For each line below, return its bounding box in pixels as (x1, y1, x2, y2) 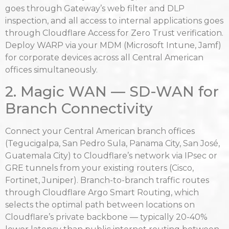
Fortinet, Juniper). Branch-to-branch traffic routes (5, 175, 209, 186)
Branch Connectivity (5, 100, 153, 118)
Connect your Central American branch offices (5, 126, 195, 136)
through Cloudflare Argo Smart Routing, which (5, 188, 199, 198)
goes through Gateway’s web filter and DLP (5, 3, 185, 13)
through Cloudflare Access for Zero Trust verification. (5, 28, 223, 38)
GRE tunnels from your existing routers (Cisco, (5, 163, 194, 173)
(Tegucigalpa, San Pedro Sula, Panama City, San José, (5, 139, 220, 149)
